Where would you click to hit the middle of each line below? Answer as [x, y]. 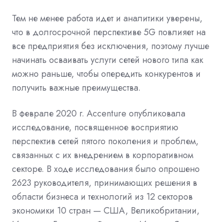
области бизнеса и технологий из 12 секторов [102, 196]
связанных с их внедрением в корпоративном [103, 155]
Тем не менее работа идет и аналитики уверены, [107, 18]
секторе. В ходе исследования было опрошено [106, 169]
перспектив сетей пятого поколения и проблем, [105, 141]
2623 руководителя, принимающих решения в [105, 183]
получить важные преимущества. [76, 87]
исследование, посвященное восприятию [95, 127]
